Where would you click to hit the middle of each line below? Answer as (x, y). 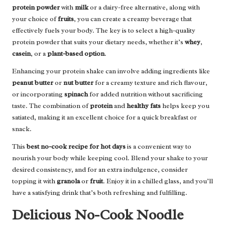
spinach (76, 94)
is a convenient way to (158, 146)
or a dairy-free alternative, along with (144, 7)
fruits (66, 19)
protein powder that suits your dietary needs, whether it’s (98, 42)
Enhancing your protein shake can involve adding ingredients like (111, 71)
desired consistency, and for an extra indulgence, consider (100, 169)
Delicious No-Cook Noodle (98, 214)
